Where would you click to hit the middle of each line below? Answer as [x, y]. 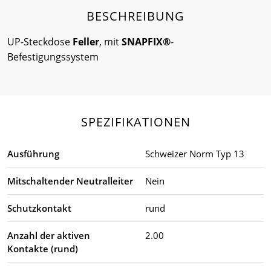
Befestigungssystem [53, 57]
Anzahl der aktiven [49, 235]
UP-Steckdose [40, 41]
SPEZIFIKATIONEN [135, 122]
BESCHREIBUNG [135, 16]
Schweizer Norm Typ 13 [195, 153]
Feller [86, 41]
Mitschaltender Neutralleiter [70, 181]
